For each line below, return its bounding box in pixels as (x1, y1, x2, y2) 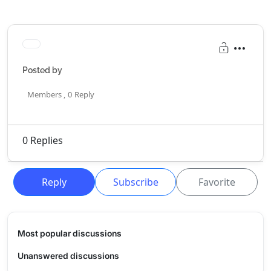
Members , (27, 89, 65, 100)
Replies (28, 134, 63, 147)
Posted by (22, 65, 62, 75)
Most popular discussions (18, 228, 122, 238)
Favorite (198, 175, 236, 189)
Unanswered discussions (18, 250, 119, 261)
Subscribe (113, 175, 158, 189)
